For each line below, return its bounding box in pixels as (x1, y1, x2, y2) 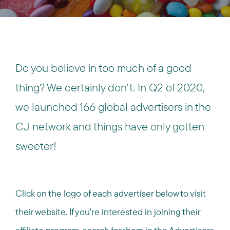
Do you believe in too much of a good (15, 61, 191, 75)
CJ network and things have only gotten (15, 119, 204, 133)
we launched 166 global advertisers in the (15, 100, 211, 114)
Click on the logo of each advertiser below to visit (15, 187, 205, 199)
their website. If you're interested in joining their (15, 206, 200, 218)
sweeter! (15, 139, 56, 153)
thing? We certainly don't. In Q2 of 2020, (15, 80, 205, 94)
